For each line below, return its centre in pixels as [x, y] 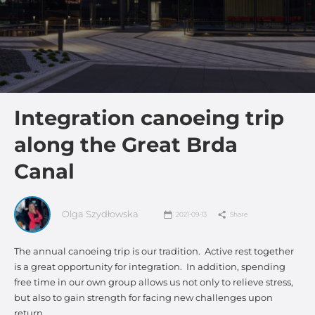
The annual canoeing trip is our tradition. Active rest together [154, 251]
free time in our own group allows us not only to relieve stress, [154, 282]
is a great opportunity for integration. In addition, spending [150, 267]
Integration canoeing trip [149, 118]
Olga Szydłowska [100, 214]
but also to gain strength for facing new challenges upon [143, 298]
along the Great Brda [126, 144]
